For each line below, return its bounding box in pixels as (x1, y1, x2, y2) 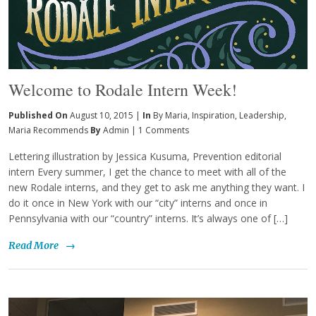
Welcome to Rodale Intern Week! (8, 78, 237, 102)
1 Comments (138, 124, 189, 137)
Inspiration (192, 109, 235, 122)
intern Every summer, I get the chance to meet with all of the (8, 165, 286, 179)
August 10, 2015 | (70, 109, 140, 122)
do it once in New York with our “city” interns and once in (8, 196, 267, 210)
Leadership (239, 109, 284, 122)
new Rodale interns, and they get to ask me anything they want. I (8, 181, 305, 195)
